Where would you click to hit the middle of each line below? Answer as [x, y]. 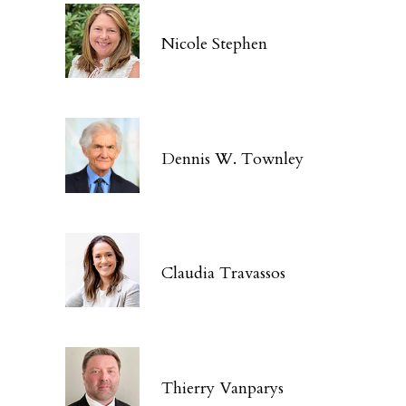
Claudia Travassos [224, 274]
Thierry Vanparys [223, 388]
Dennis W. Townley [233, 159]
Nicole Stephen [215, 44]
